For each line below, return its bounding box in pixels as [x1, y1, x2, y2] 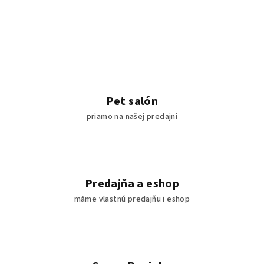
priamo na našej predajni [86, 111, 178, 123]
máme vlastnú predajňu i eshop [74, 193, 190, 205]
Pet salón [105, 93, 159, 110]
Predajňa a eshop [84, 176, 180, 192]
